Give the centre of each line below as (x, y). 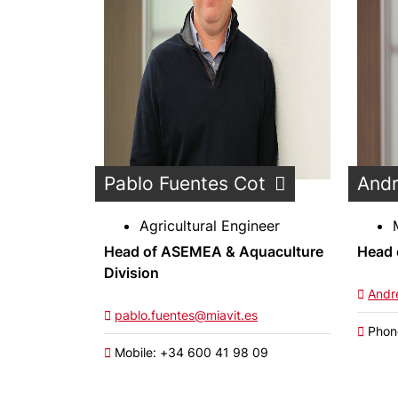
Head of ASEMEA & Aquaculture (214, 251)
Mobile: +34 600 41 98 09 (190, 352)
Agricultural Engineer (210, 226)
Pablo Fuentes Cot (185, 183)
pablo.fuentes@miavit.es (186, 315)
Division (131, 273)
